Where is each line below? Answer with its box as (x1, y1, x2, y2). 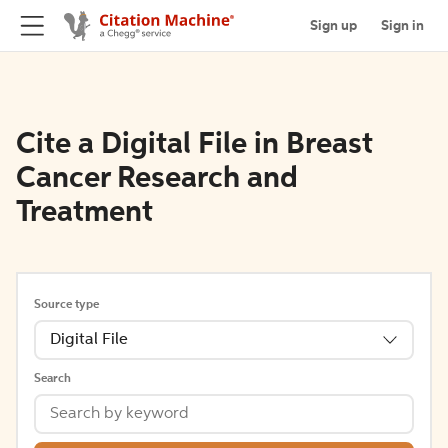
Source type (34, 299, 99, 311)
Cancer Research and (16, 164, 298, 194)
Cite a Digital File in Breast (16, 130, 373, 160)
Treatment (16, 198, 153, 228)
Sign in (381, 18, 424, 33)
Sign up (310, 18, 357, 33)
